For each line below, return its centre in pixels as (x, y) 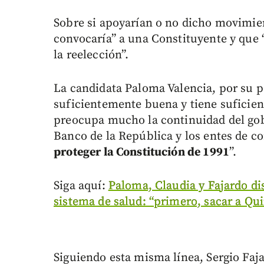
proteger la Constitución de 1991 (141, 153)
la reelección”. (91, 55)
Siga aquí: (81, 186)
